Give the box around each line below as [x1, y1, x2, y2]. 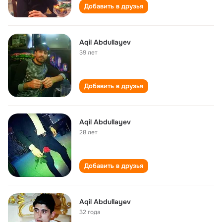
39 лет [79, 49, 98, 56]
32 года [79, 208, 101, 216]
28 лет [79, 128, 98, 136]
